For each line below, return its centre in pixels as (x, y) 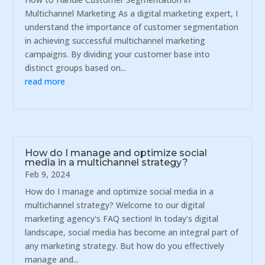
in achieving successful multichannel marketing (115, 41)
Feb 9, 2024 (48, 174)
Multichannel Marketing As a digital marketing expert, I (132, 14)
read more (45, 82)
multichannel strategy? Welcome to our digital (115, 205)
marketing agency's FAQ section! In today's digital (122, 219)
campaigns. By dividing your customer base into (118, 54)
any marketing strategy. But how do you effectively (125, 246)
